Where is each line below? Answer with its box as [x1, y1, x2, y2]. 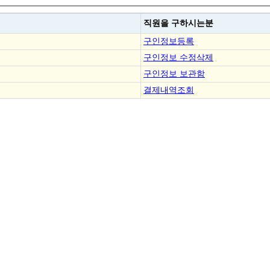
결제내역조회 [143, 84, 194, 95]
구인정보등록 [143, 36, 194, 46]
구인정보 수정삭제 [143, 52, 213, 62]
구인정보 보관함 [143, 68, 205, 78]
